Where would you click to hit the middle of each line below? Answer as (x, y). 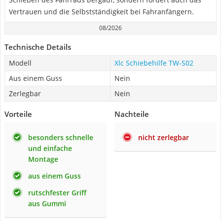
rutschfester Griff (57, 193)
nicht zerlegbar (164, 137)
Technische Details (38, 47)
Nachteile (132, 114)
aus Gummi (47, 203)
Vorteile (18, 114)
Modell (20, 63)
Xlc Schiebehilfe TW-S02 (154, 63)
